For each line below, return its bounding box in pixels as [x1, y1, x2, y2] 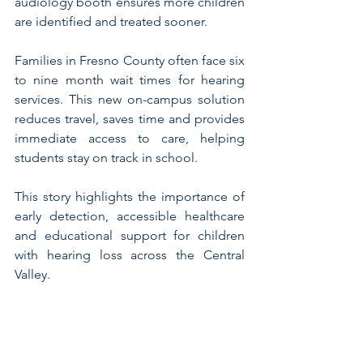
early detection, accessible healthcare [15, 208, 245, 224]
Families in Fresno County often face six [15, 53, 245, 69]
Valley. [15, 267, 50, 283]
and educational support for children [15, 228, 245, 244]
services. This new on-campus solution [15, 92, 245, 108]
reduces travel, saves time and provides [15, 111, 245, 127]
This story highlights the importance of [15, 189, 245, 205]
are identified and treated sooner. [15, 14, 207, 30]
